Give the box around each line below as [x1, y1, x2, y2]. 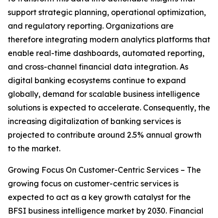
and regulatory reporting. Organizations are [8, 21, 174, 31]
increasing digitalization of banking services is [8, 116, 181, 127]
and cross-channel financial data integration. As [8, 62, 188, 72]
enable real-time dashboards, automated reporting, [8, 48, 204, 58]
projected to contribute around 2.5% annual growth [8, 130, 201, 140]
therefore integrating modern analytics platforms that [8, 35, 210, 45]
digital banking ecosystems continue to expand [8, 75, 186, 86]
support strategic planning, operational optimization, [8, 7, 206, 18]
